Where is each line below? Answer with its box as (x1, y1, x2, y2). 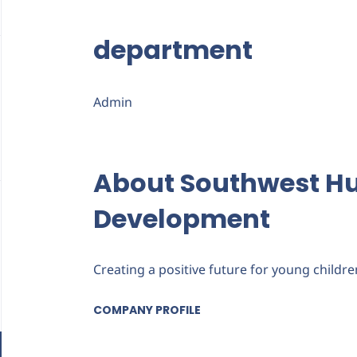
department (93, 32, 253, 68)
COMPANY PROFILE (93, 302, 201, 318)
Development (93, 201, 270, 237)
